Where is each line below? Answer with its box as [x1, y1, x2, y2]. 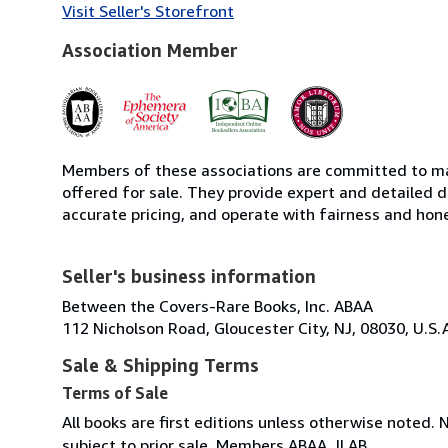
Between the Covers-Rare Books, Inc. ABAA [62, 295, 373, 316]
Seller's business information [62, 264, 316, 287]
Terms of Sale [62, 382, 168, 403]
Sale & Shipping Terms [62, 353, 259, 376]
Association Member [62, 38, 238, 61]
